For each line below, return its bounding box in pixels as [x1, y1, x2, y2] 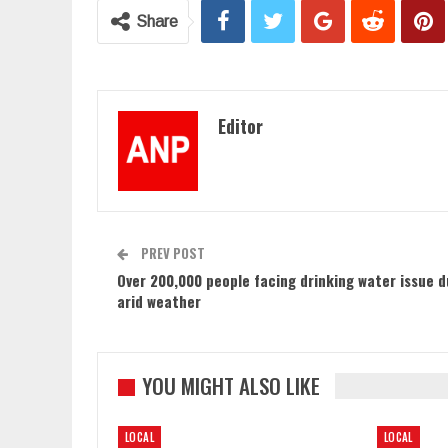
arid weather [117, 290, 201, 313]
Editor [218, 113, 263, 140]
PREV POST [138, 243, 205, 264]
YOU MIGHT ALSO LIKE [142, 370, 320, 402]
